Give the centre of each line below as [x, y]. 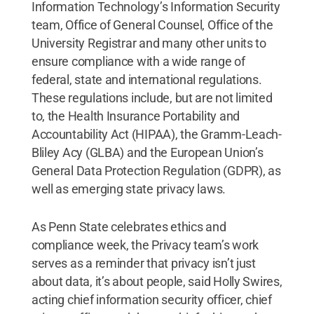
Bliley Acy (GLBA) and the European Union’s [147, 152]
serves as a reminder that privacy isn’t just [143, 263]
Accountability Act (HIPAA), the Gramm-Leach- [156, 134]
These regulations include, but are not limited [152, 97]
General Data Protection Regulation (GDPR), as [156, 170]
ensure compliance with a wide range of [138, 61]
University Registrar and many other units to [149, 43]
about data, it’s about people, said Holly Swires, [157, 281]
